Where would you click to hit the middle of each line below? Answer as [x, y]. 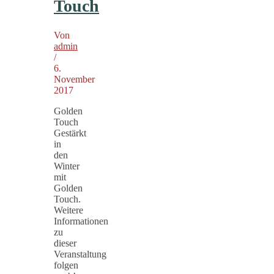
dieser [65, 243]
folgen [66, 265]
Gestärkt [70, 133]
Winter [67, 166]
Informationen [81, 221]
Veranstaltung [80, 254]
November [74, 79]
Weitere [68, 210]
